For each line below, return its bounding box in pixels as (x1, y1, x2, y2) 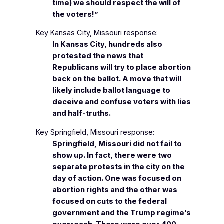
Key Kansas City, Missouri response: (35, 28, 158, 38)
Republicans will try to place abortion (52, 63, 191, 72)
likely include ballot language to (52, 86, 171, 95)
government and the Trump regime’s (52, 208, 191, 217)
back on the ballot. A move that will (52, 74, 182, 84)
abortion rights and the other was (52, 185, 178, 194)
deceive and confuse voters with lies (52, 97, 191, 107)
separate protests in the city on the (52, 162, 185, 171)
